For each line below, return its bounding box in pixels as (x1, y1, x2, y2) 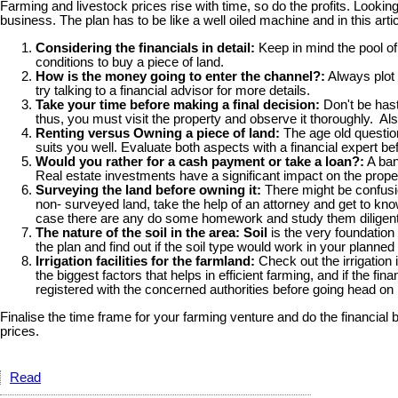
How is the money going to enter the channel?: (36, 69, 325, 84)
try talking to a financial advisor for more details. (36, 84, 314, 99)
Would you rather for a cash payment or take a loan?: (36, 155, 364, 170)
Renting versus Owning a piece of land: (36, 126, 280, 141)
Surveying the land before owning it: (36, 183, 261, 198)
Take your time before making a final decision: (36, 98, 320, 113)
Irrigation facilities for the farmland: (36, 254, 255, 269)
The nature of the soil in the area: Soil (36, 226, 267, 241)
